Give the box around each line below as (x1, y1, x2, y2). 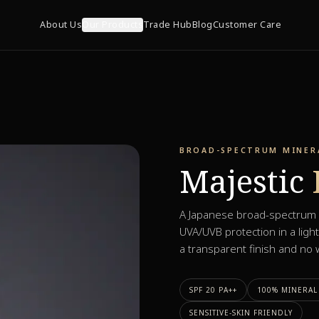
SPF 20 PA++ (189, 285, 237, 295)
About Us (40, 19, 83, 31)
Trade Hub (143, 19, 192, 31)
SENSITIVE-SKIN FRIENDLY (189, 308, 293, 318)
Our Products (82, 19, 144, 31)
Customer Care (212, 19, 282, 31)
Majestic (179, 159, 304, 202)
